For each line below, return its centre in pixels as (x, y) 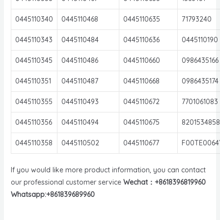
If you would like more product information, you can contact (108, 170)
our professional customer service (67, 182)
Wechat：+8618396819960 (165, 182)
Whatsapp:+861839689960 (53, 194)
